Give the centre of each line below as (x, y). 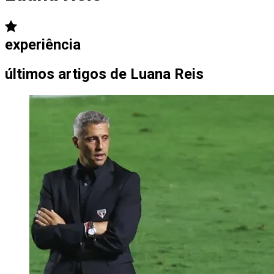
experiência (43, 44)
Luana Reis (167, 74)
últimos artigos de (66, 74)
